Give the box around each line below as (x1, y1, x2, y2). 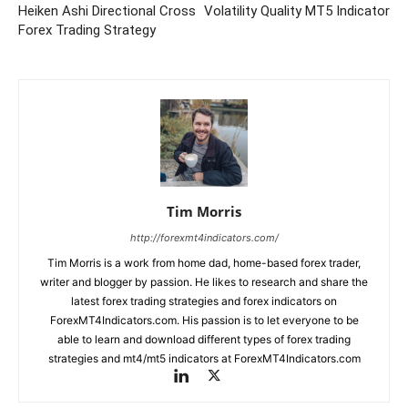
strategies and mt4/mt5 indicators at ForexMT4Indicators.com (47, 352, 361, 366)
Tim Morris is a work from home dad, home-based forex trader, (47, 256, 361, 270)
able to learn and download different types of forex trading (57, 332, 351, 347)
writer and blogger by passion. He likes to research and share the (40, 275, 368, 290)
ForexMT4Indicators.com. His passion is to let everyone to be (49, 313, 359, 328)
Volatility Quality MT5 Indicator (204, 3, 390, 20)
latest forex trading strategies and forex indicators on (71, 294, 337, 309)
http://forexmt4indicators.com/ (129, 231, 279, 245)
